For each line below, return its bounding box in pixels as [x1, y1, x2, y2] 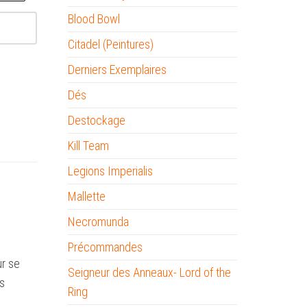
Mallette [67, 189, 106, 204]
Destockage [67, 113, 125, 127]
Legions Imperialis [67, 164, 153, 178]
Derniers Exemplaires [67, 62, 167, 77]
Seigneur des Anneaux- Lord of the [67, 265, 231, 280]
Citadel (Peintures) [67, 37, 153, 51]
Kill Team [67, 138, 109, 153]
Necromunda [67, 214, 129, 229]
